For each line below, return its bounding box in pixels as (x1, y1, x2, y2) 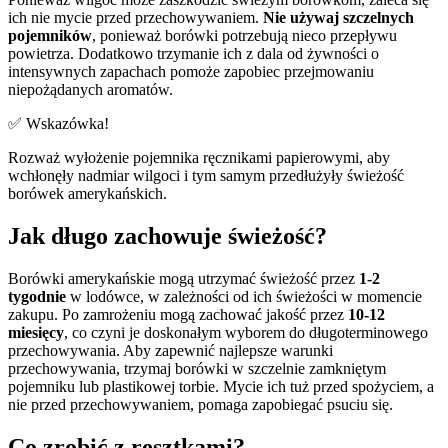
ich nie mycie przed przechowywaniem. (8, 9, 263, 27)
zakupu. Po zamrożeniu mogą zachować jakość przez (8, 305, 348, 323)
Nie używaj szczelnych (263, 9, 414, 27)
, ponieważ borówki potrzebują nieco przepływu (92, 27, 397, 45)
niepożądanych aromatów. (8, 81, 173, 99)
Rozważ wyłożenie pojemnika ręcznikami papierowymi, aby (8, 149, 390, 167)
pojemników (8, 27, 92, 45)
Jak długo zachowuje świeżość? (8, 223, 327, 250)
